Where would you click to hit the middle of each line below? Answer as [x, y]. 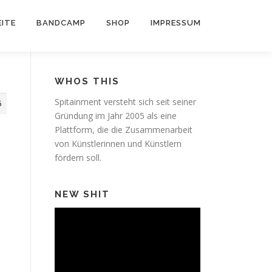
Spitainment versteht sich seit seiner [125, 102]
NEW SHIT [82, 194]
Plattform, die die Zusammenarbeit [124, 130]
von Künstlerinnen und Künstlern [118, 144]
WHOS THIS [87, 81]
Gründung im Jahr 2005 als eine [116, 116]
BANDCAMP [61, 23]
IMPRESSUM [176, 23]
